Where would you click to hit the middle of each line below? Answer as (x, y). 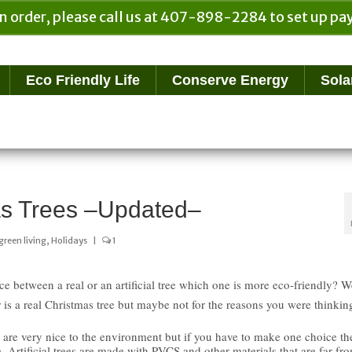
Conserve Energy (230, 80)
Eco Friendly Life (83, 80)
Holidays (69, 240)
